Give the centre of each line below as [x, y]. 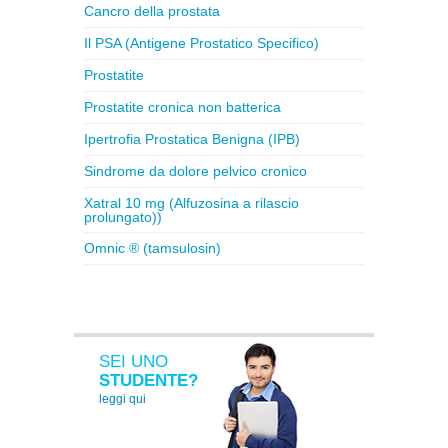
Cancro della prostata [152, 11]
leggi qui [122, 399]
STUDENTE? [148, 380]
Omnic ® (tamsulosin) [152, 248]
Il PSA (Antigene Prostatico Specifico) [201, 43]
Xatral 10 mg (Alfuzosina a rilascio [191, 203]
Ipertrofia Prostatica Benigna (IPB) [192, 139]
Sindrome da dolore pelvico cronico [195, 171]
